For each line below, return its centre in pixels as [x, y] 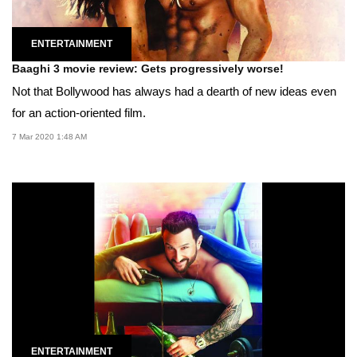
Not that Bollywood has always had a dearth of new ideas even [174, 91]
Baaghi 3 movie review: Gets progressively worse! [148, 68]
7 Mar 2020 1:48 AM [49, 136]
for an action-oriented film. [79, 112]
